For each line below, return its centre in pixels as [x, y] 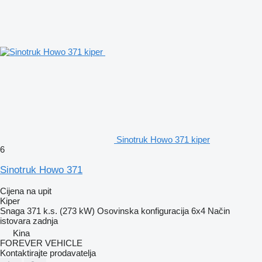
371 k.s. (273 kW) [61, 211]
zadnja [45, 220]
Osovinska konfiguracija [143, 211]
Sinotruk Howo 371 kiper [163, 139]
